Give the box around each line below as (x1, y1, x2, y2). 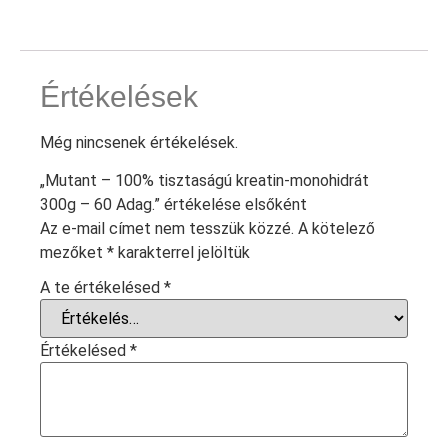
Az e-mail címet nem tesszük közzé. (40, 218, 294, 238)
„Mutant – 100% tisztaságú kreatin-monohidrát (40, 170, 369, 190)
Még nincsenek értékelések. (40, 132, 238, 152)
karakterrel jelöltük (114, 242, 250, 262)
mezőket (40, 242, 107, 262)
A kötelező (298, 218, 375, 238)
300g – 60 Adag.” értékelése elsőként (40, 194, 307, 214)
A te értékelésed (40, 277, 164, 297)
